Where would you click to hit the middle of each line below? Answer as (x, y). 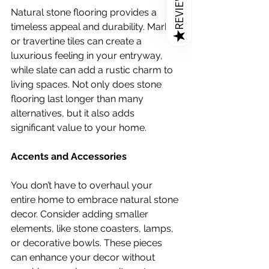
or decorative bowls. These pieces (88, 243)
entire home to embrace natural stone (96, 199)
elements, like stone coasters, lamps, (93, 228)
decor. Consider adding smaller (81, 214)
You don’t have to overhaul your (83, 185)
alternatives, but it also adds (74, 113)
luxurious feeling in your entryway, (88, 55)
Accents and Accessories (69, 156)
